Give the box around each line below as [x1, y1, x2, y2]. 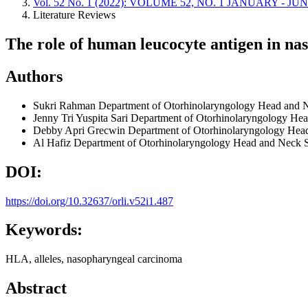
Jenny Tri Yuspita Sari [33, 111, 131, 124]
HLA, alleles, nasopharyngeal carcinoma [5, 253, 182, 265]
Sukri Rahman [33, 99, 98, 111]
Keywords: [5, 221, 82, 239]
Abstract [5, 279, 67, 298]
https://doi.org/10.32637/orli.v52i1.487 [5, 195, 173, 207]
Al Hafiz [33, 136, 74, 148]
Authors [5, 67, 63, 85]
